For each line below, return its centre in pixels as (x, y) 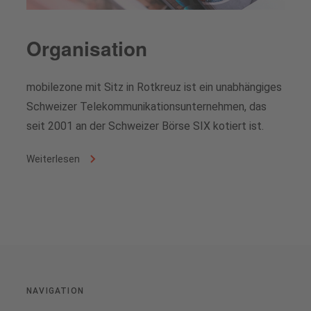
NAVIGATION (55, 291)
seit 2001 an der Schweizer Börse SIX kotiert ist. (145, 126)
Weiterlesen (54, 159)
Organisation (87, 48)
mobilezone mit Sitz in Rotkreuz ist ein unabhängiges (154, 87)
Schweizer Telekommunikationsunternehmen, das (146, 106)
